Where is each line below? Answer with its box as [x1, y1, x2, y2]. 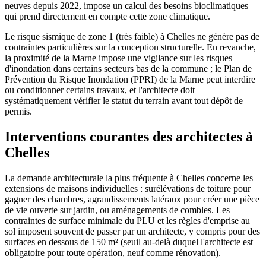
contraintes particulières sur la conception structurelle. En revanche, [5, 42, 256, 53]
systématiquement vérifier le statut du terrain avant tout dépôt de [5, 96, 243, 106]
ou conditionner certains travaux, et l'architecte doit [5, 85, 195, 96]
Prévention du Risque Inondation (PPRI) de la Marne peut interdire [5, 74, 255, 85]
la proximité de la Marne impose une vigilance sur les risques [5, 53, 232, 64]
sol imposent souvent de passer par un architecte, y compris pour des [5, 226, 260, 237]
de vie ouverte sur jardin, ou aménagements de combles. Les [5, 205, 230, 216]
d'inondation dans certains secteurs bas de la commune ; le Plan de [5, 64, 252, 74]
